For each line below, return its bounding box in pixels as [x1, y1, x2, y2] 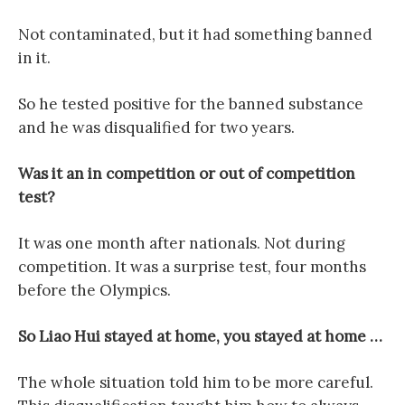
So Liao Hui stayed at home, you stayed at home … [18, 326, 382, 346]
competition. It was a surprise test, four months [18, 257, 366, 277]
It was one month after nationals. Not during [18, 233, 345, 253]
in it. [18, 48, 51, 68]
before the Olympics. [18, 280, 171, 300]
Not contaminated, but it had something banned [18, 24, 372, 44]
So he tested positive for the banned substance [18, 94, 363, 114]
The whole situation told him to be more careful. [18, 372, 373, 392]
